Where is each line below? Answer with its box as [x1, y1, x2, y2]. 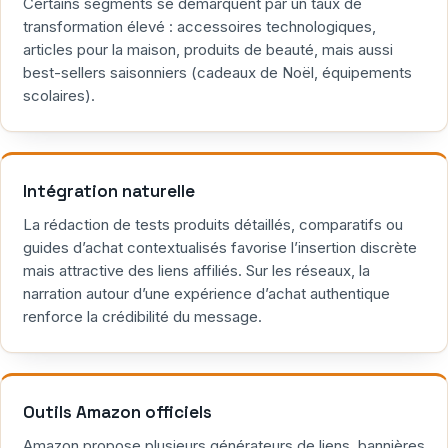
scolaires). [23, 86, 95, 106]
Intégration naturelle [23, 180, 195, 203]
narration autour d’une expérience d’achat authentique [23, 284, 390, 304]
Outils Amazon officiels [23, 401, 212, 424]
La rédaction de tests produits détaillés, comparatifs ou [23, 215, 403, 235]
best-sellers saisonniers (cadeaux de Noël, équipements [23, 63, 412, 83]
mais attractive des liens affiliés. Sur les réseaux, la [23, 261, 370, 281]
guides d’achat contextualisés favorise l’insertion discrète [23, 238, 417, 258]
